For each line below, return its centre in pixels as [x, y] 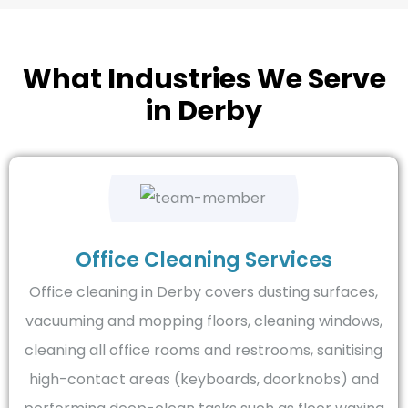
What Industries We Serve [204, 79]
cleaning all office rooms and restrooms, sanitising [204, 351]
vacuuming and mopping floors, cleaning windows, [204, 321]
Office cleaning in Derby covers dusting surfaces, [204, 292]
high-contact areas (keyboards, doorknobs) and [204, 380]
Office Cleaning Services [204, 260]
